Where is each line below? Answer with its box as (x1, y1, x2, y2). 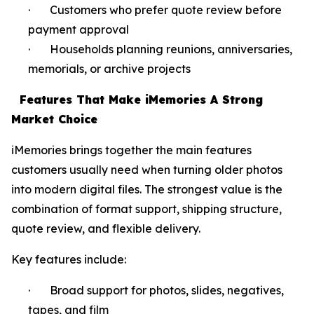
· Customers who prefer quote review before (28, 2, 282, 17)
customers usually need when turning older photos (11, 162, 282, 177)
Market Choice (11, 111, 97, 126)
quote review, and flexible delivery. (11, 221, 200, 235)
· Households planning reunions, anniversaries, (28, 41, 292, 56)
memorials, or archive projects (28, 61, 191, 76)
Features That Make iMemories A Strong (11, 92, 263, 107)
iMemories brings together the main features (11, 142, 252, 157)
